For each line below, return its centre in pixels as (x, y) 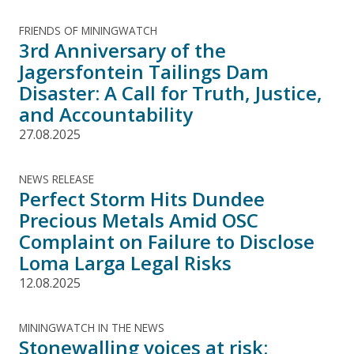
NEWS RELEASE (56, 179)
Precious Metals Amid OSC (139, 220)
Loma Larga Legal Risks (125, 262)
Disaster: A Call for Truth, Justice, (171, 92)
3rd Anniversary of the (122, 50)
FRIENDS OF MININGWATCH (88, 30)
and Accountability (106, 114)
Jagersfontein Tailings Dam (144, 71)
